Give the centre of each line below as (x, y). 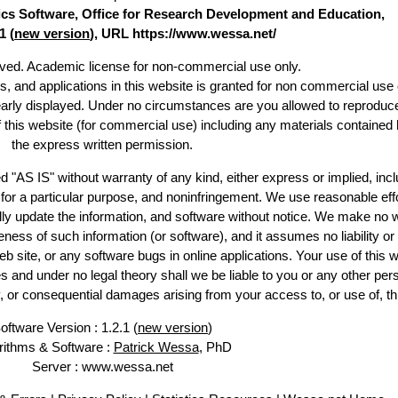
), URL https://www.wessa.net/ (183, 33)
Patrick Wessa (156, 347)
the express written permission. (102, 144)
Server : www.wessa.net (102, 366)
